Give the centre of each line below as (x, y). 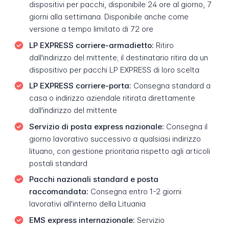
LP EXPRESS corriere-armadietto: (91, 45)
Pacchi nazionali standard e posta (94, 179)
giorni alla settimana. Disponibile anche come (109, 17)
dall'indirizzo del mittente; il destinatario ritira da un (118, 57)
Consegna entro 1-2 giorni (135, 192)
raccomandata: (59, 192)
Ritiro (164, 45)
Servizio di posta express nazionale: (96, 126)
